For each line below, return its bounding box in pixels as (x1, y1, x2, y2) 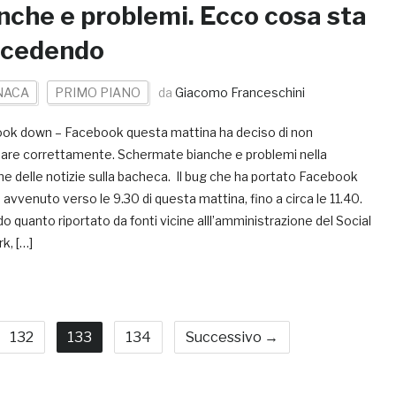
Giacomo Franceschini (175, 84, 305, 100)
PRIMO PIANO (55, 84, 141, 100)
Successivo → (185, 328, 278, 346)
